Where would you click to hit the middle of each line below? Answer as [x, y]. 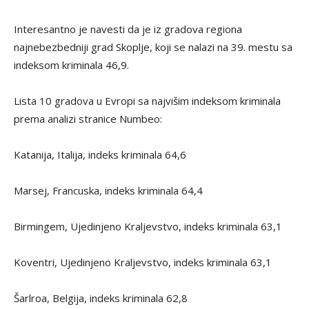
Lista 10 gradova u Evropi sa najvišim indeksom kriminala [147, 101]
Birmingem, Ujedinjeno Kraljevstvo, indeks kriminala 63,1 [148, 227]
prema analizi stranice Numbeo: [88, 119]
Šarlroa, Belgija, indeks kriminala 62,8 [101, 298]
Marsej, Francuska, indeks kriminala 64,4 [108, 191]
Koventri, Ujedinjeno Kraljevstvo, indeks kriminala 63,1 [143, 262]
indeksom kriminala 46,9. [71, 65]
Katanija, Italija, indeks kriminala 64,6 [100, 155]
